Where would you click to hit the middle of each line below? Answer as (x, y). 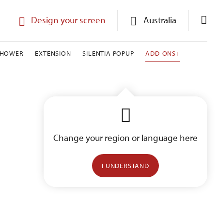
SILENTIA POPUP (108, 53)
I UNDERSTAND (125, 166)
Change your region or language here (125, 138)
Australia (160, 20)
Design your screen (68, 20)
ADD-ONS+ (163, 53)
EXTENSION (53, 53)
